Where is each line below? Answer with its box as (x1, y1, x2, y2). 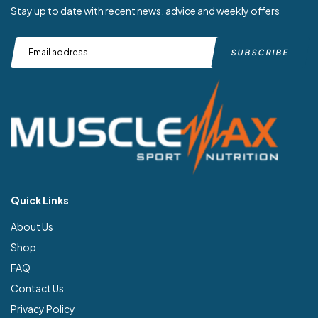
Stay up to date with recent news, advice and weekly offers (11, 4, 280, 17)
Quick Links (11, 194, 69, 207)
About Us (11, 220, 53, 234)
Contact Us (11, 282, 64, 295)
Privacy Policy (11, 302, 75, 316)
